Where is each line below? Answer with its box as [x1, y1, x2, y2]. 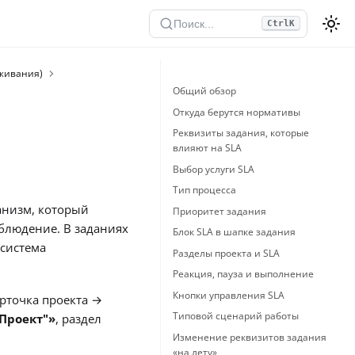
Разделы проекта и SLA [173, 246, 280, 260]
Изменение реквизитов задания [173, 330, 326, 344]
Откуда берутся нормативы [173, 105, 300, 119]
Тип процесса [173, 183, 236, 197]
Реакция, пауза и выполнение [173, 267, 314, 281]
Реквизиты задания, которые [173, 126, 309, 139]
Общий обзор [173, 84, 236, 97]
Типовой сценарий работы [173, 309, 299, 323]
